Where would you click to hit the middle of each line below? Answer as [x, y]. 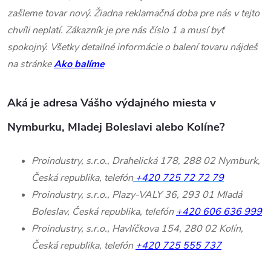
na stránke [31, 64]
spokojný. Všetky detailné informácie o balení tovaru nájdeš [132, 47]
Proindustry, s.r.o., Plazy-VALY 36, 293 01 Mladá [137, 194]
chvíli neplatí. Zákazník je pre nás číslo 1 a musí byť [116, 30]
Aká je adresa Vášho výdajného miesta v [112, 103]
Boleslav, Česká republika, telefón [103, 211]
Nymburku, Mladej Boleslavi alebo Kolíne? [116, 127]
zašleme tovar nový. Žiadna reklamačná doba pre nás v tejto [133, 13]
